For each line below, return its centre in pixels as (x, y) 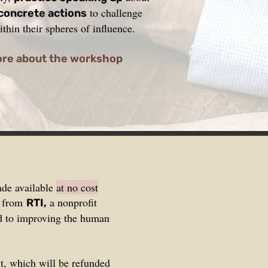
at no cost (77, 187)
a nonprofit (72, 202)
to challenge (115, 13)
